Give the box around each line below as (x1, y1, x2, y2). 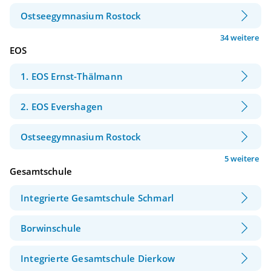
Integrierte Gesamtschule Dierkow (21, 252, 175, 264)
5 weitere (224, 153, 259, 165)
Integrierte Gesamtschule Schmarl (21, 191, 174, 204)
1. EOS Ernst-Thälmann (21, 70, 123, 83)
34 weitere (220, 31, 259, 43)
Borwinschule (21, 221, 82, 234)
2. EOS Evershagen (21, 100, 103, 113)
